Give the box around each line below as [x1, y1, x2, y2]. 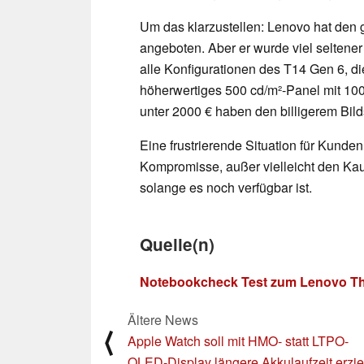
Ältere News [128, 310, 198, 329]
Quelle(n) [140, 232, 214, 256]
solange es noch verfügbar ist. [140, 177, 312, 197]
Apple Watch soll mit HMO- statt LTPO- [128, 331, 349, 350]
